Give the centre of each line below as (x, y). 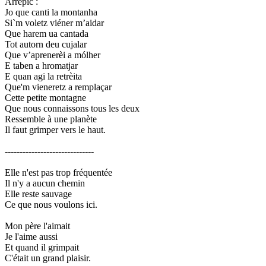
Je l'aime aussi (31, 236)
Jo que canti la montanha (51, 12)
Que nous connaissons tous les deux (72, 108)
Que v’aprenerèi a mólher (53, 55)
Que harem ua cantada (47, 33)
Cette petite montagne (45, 97)
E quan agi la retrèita (43, 76)
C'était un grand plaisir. (48, 258)
